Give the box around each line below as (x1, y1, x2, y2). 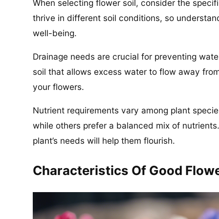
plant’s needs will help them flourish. (33, 135, 175, 146)
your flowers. (33, 81, 85, 92)
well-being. (33, 27, 77, 38)
